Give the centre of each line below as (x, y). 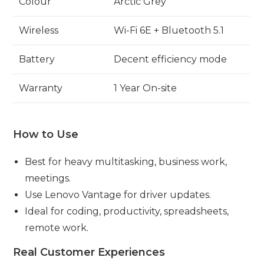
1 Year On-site (146, 88)
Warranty (41, 88)
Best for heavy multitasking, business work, (126, 162)
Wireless (39, 30)
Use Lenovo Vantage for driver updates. (118, 195)
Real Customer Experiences (89, 253)
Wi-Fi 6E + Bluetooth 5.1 (169, 30)
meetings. (48, 179)
